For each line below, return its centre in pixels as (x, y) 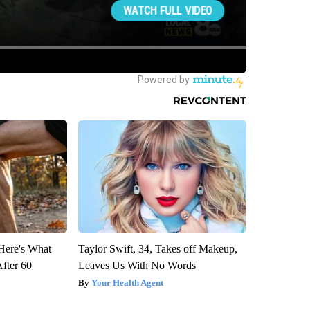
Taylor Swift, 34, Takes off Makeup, (157, 248)
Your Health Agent (127, 282)
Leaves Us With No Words (137, 265)
